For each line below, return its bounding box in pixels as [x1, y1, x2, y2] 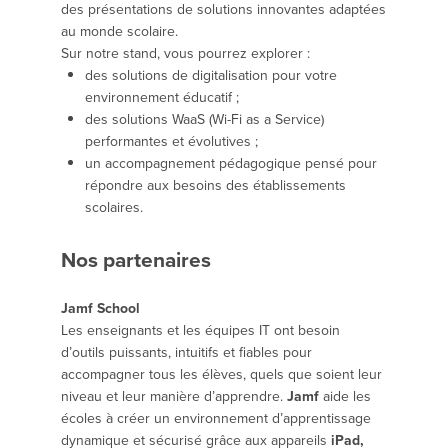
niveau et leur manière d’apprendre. [61, 386, 287, 408]
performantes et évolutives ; [85, 131, 258, 153]
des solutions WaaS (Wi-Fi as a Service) [85, 109, 324, 131]
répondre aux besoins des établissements [85, 175, 346, 197]
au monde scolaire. [61, 21, 178, 43]
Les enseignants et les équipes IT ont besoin [61, 320, 340, 342]
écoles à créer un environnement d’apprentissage [61, 408, 371, 430]
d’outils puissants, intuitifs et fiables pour [61, 342, 312, 364]
